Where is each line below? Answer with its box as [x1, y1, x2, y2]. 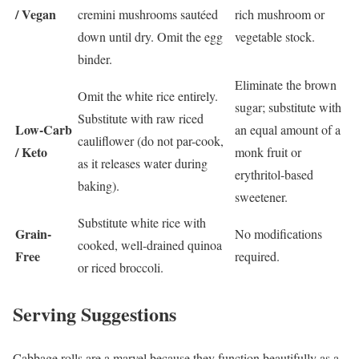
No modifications [235, 225, 322, 243]
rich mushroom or [235, 6, 325, 23]
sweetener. [235, 188, 288, 206]
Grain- [15, 224, 51, 244]
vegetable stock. [235, 28, 315, 46]
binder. [78, 50, 112, 68]
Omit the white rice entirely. [78, 87, 218, 105]
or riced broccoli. [78, 259, 163, 276]
